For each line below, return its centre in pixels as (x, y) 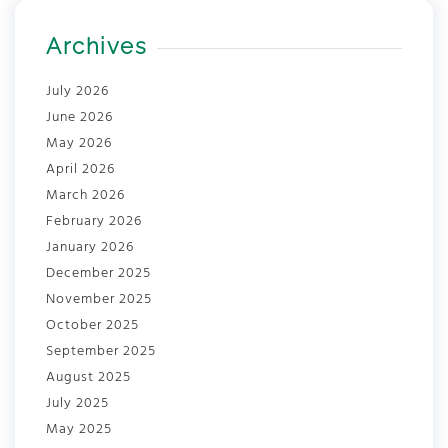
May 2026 (79, 143)
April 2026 (80, 169)
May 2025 (79, 429)
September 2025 (101, 351)
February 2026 (94, 221)
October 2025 (92, 325)
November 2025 (99, 299)
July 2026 (77, 91)
